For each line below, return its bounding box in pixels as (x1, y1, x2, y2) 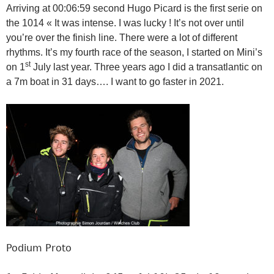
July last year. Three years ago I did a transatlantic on (31, 62, 262, 73)
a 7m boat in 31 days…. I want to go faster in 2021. (6, 76, 224, 87)
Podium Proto (6, 242, 72, 254)
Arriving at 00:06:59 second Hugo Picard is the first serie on (6, 3, 262, 14)
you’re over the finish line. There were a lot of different (6, 32, 237, 43)
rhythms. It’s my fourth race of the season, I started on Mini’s (6, 47, 262, 58)
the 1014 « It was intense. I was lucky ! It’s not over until (6, 18, 244, 29)
